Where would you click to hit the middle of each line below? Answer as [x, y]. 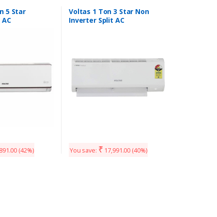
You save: [84, 150]
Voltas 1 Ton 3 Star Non [109, 11]
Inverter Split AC [96, 20]
